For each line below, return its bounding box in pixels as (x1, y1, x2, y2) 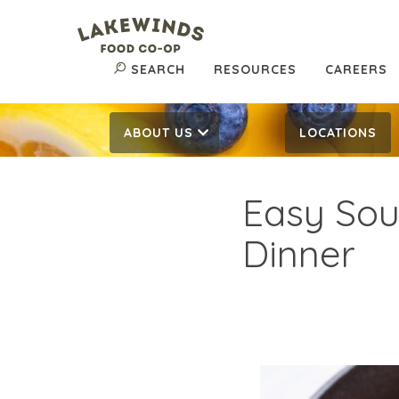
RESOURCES (214, 61, 297, 78)
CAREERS (325, 61, 387, 78)
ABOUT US (124, 125, 193, 141)
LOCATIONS (299, 125, 377, 141)
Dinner (242, 230, 355, 277)
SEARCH (131, 61, 185, 78)
